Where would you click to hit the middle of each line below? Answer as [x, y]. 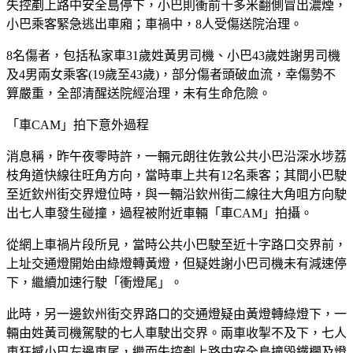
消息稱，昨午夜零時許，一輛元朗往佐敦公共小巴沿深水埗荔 [176, 156]
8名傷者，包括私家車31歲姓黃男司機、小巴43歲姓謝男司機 [173, 55]
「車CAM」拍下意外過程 [78, 124]
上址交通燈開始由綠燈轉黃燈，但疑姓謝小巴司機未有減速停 [176, 263]
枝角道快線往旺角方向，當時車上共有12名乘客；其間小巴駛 [176, 175]
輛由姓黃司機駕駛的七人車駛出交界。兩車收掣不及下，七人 [176, 333]
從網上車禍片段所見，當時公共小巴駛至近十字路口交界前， [176, 244]
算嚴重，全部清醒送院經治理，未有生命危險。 [139, 93]
